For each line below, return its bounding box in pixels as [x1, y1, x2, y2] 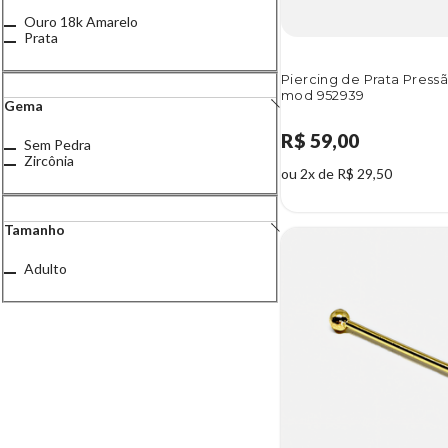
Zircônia [24, 152, 74, 170]
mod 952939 [281, 88, 365, 104]
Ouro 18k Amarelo [24, 12, 138, 30]
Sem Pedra [24, 136, 91, 154]
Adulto [24, 260, 67, 277]
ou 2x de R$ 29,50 [281, 165, 392, 183]
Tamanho [4, 220, 65, 238]
